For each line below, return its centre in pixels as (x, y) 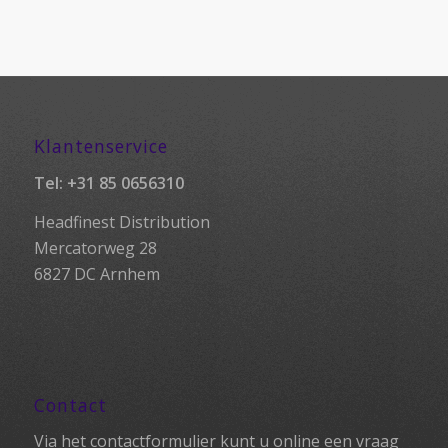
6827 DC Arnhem (96, 274)
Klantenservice (100, 146)
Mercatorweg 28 (95, 248)
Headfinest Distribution (121, 222)
